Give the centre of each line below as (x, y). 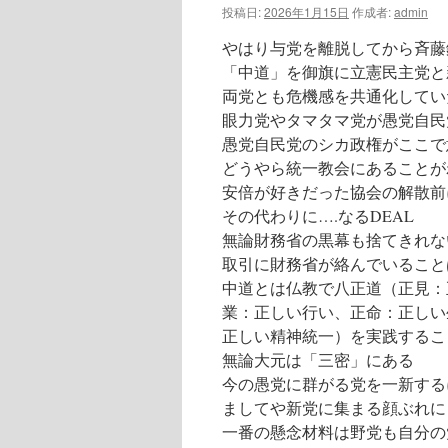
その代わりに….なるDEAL (318, 215)
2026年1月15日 (306, 11)
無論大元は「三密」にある (318, 359)
